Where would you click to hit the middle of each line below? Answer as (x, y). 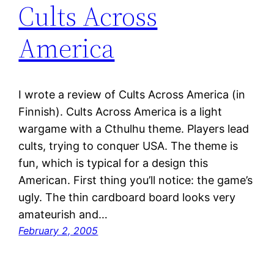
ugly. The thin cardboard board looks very (127, 198)
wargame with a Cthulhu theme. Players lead (134, 129)
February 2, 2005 (58, 231)
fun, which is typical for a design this (113, 163)
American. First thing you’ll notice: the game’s (136, 180)
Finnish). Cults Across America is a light (120, 112)
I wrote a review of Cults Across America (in (132, 95)
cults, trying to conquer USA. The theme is (128, 146)
